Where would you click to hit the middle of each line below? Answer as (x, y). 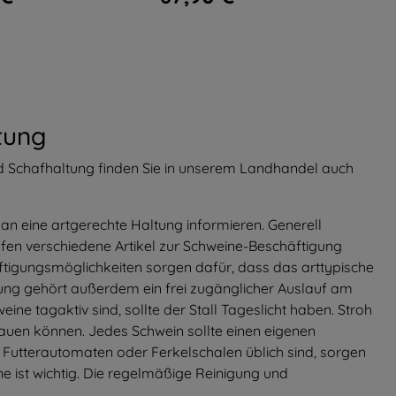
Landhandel (279, 168)
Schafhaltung (51, 168)
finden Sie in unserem (167, 168)
